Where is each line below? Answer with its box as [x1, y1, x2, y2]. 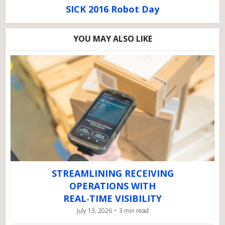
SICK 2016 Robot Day [66, 3, 159, 15]
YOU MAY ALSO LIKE [73, 33, 152, 44]
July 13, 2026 [76, 206, 112, 215]
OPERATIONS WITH [69, 179, 156, 192]
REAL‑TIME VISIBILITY [63, 192, 162, 204]
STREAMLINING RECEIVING [51, 167, 174, 179]
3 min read [119, 206, 149, 215]
